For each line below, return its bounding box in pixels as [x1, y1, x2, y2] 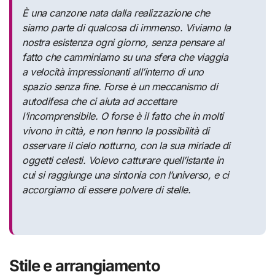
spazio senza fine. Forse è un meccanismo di [22, 80, 218, 93]
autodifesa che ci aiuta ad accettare [22, 95, 177, 108]
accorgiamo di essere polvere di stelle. [22, 184, 191, 196]
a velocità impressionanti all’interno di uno [22, 66, 204, 79]
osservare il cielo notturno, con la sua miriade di [22, 139, 230, 152]
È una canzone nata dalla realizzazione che [22, 7, 210, 20]
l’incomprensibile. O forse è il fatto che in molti [22, 110, 223, 123]
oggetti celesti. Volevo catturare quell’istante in [22, 154, 223, 167]
